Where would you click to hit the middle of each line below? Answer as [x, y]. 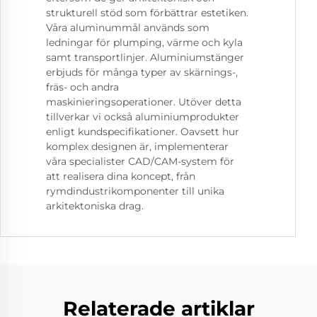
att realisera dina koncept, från [121, 177]
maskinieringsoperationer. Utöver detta [144, 102]
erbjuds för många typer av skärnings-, [142, 73]
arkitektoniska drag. [95, 206]
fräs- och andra [82, 87]
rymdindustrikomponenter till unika [135, 191]
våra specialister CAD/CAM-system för [140, 162]
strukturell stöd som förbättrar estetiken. [147, 13]
